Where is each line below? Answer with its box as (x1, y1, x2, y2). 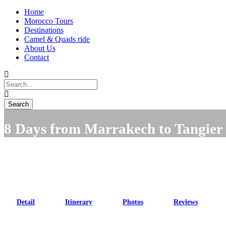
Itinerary (65, 198, 92, 206)
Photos (123, 198, 143, 206)
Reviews (174, 198, 198, 206)
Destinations (24, 26, 64, 35)
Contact (24, 53, 49, 62)
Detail (17, 198, 35, 206)
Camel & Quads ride (24, 35, 90, 44)
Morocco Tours (24, 17, 73, 26)
